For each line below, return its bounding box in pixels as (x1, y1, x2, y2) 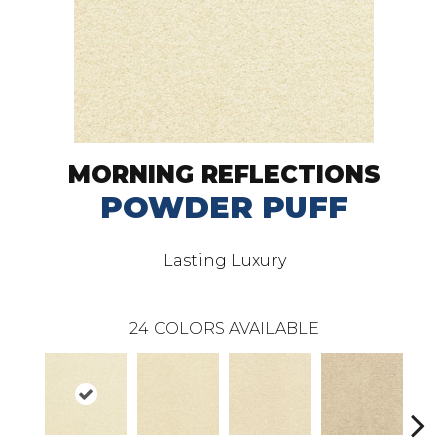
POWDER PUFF (100, 189, 348, 226)
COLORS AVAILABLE (154, 319, 319, 338)
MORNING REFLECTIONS (67, 160, 381, 189)
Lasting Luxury (162, 251, 286, 270)
